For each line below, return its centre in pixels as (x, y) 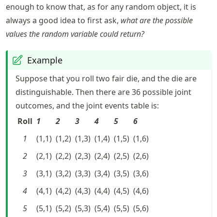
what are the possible (157, 20)
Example (45, 60)
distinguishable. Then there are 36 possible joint (103, 92)
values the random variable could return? (75, 34)
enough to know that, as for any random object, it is (101, 7)
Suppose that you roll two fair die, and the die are (106, 78)
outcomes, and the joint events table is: (87, 106)
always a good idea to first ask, (63, 20)
